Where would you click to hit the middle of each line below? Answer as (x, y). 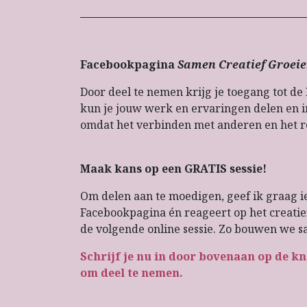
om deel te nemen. (132, 273)
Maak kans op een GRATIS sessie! (173, 169)
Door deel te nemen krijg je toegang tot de (193, 92)
